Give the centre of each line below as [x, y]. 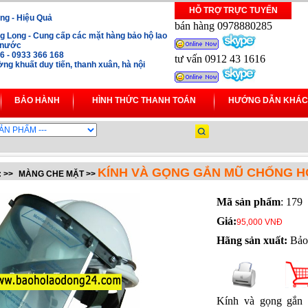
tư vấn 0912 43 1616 [220, 59]
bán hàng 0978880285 [223, 26]
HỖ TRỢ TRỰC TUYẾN [233, 10]
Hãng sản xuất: [252, 241]
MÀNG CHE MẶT [51, 174]
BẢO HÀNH [37, 100]
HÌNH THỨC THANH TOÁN [144, 100]
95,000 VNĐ [260, 222]
